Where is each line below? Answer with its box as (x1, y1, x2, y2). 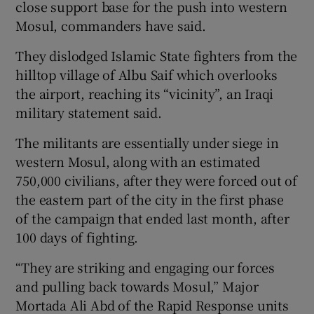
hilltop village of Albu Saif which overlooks (15, 64, 278, 83)
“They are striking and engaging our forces (15, 257, 275, 276)
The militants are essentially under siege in (15, 132, 279, 151)
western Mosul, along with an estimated (15, 151, 260, 170)
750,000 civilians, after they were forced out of (15, 170, 297, 189)
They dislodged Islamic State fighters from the (15, 46, 298, 64)
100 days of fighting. (15, 227, 139, 246)
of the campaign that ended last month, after (15, 208, 289, 227)
